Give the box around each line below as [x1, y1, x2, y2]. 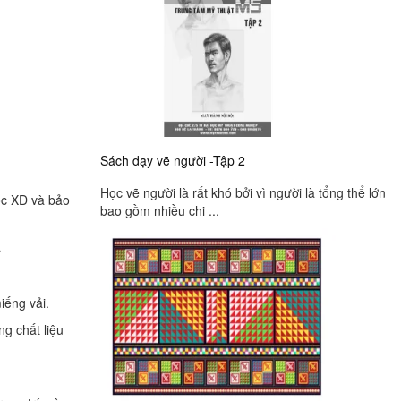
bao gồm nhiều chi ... [100, 201, 219, 220]
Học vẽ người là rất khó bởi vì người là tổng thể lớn [100, 183, 386, 202]
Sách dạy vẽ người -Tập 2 [100, 150, 245, 169]
